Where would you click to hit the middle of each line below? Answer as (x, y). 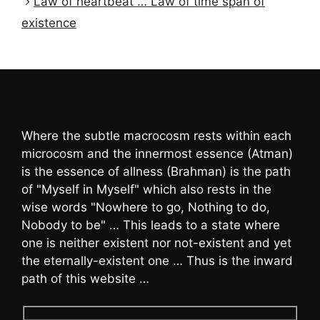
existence (49, 23)
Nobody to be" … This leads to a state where (151, 225)
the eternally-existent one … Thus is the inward (157, 260)
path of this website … (85, 278)
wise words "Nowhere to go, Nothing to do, (146, 207)
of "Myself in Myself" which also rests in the (146, 189)
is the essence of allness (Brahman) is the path (156, 171)
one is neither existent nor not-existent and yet (156, 242)
